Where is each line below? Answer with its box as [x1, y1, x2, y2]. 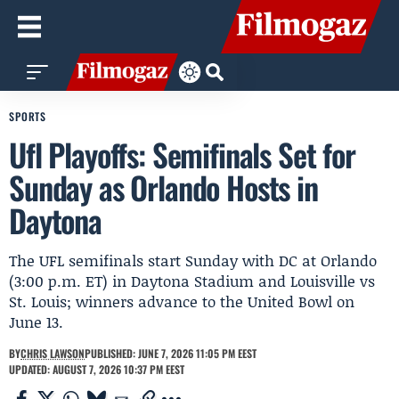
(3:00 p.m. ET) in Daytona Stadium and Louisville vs [9, 270, 375, 291]
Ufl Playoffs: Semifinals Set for [9, 131, 355, 177]
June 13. [9, 311, 63, 332]
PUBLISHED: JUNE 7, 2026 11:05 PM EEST [85, 346, 256, 361]
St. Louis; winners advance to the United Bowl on [9, 290, 354, 312]
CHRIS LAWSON [20, 346, 85, 361]
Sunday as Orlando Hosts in [9, 164, 318, 210]
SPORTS [9, 109, 47, 124]
